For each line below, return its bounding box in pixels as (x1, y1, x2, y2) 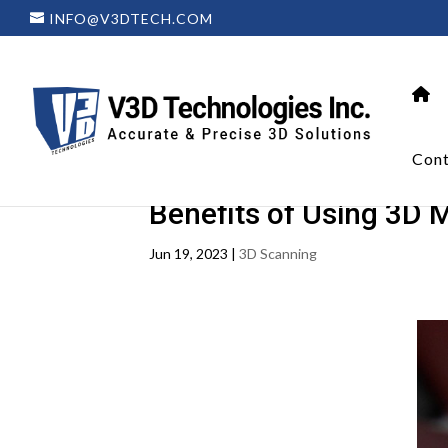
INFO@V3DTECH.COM (49, 9, 213, 27)
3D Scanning (239, 245, 318, 262)
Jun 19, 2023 (149, 245, 229, 262)
